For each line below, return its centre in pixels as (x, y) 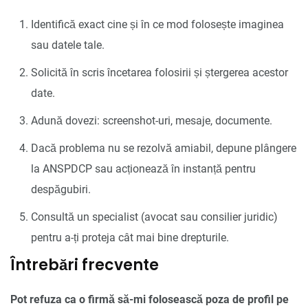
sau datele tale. (68, 45)
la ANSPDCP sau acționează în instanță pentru (143, 168)
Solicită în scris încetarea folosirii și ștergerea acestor (159, 72)
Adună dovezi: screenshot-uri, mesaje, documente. (152, 120)
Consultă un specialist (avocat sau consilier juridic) (154, 217)
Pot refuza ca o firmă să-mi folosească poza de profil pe (150, 299)
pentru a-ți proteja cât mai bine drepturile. (130, 237)
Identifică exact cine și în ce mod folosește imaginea (157, 24)
